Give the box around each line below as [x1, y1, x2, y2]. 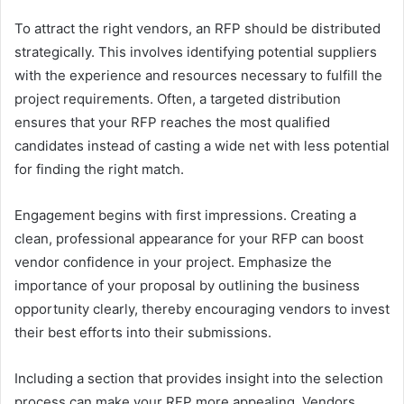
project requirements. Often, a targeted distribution [14, 89, 341, 107]
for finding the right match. [14, 160, 184, 178]
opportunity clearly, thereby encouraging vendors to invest [14, 299, 390, 317]
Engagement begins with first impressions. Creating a [14, 206, 356, 224]
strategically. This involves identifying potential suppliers [14, 42, 377, 60]
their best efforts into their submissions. [14, 323, 271, 341]
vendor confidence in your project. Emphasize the [14, 252, 332, 271]
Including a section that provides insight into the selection [14, 369, 383, 387]
